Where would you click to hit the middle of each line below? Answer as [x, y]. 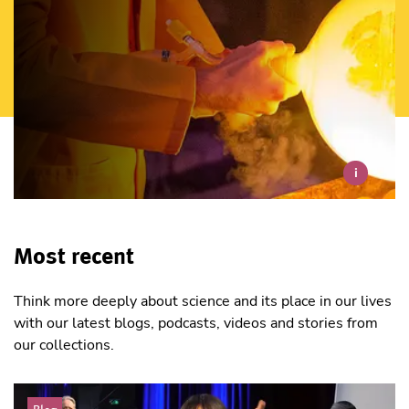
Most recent [74, 255]
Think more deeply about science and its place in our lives [203, 302]
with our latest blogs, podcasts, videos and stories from [196, 324]
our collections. [64, 346]
